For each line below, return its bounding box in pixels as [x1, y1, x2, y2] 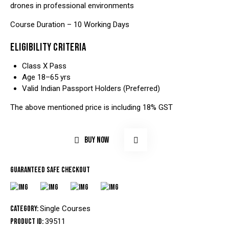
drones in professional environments [10, 1, 134, 11]
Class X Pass [21, 61, 66, 71]
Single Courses [40, 203, 90, 213]
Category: [10, 203, 40, 214]
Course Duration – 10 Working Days [10, 20, 129, 30]
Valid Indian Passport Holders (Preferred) [21, 84, 160, 94]
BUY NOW [84, 135, 109, 146]
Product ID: [10, 216, 45, 226]
